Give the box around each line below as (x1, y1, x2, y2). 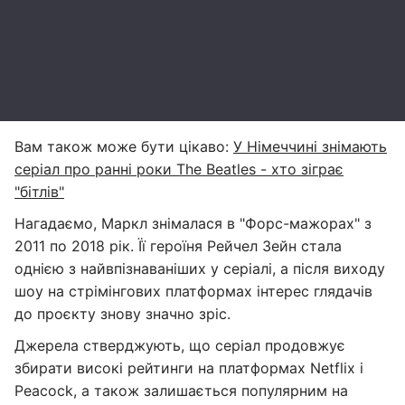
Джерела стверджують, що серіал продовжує (14, 336, 345, 354)
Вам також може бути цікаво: (14, 137, 233, 155)
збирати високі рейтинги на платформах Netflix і (14, 359, 363, 377)
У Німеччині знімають (233, 137, 387, 155)
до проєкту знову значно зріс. (14, 305, 231, 323)
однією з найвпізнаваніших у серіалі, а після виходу (14, 259, 385, 278)
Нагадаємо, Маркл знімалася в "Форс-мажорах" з (14, 214, 372, 232)
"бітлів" (14, 183, 64, 201)
